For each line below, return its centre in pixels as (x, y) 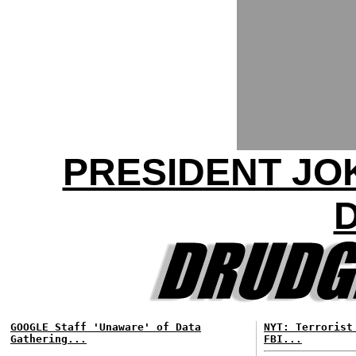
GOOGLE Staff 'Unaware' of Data (106, 327)
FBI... (283, 339)
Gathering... (48, 339)
